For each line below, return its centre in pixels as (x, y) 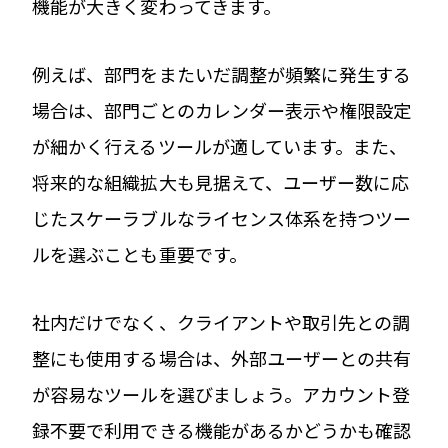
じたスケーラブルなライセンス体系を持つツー (222, 217)
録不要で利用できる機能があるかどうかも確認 (222, 429)
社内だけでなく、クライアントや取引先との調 (221, 321)
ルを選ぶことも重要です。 (139, 253)
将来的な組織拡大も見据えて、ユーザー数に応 (221, 181)
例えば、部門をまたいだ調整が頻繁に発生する (222, 73)
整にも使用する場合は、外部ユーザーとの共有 (222, 357)
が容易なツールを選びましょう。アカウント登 (221, 393)
